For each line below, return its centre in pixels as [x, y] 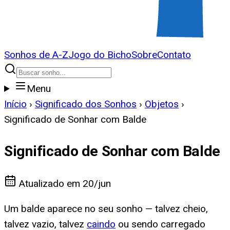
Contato [174, 55]
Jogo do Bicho [100, 55]
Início [15, 104]
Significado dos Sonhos [86, 104]
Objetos [162, 104]
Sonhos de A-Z [36, 55]
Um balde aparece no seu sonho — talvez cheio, [106, 209]
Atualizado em [50, 184]
